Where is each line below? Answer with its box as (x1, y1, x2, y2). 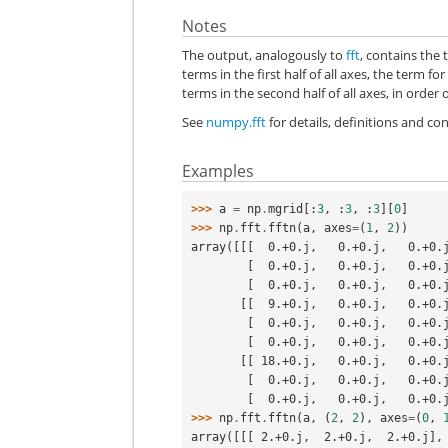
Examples (182, 159, 255, 182)
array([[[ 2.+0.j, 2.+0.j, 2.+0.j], (191, 430, 444, 444)
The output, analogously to (182, 46, 347, 64)
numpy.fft (206, 112, 267, 131)
